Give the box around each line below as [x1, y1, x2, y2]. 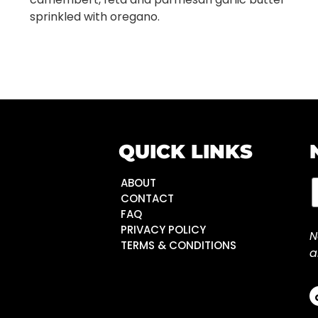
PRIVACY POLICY [120, 222, 206, 238]
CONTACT [120, 191, 174, 207]
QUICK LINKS [118, 140, 253, 164]
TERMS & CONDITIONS [120, 238, 236, 253]
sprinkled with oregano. [30, 8, 160, 25]
